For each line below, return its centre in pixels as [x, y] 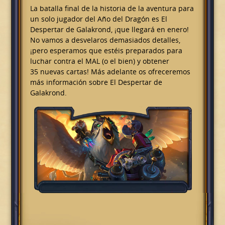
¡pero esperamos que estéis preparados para [106, 51]
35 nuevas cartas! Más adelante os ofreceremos [110, 72]
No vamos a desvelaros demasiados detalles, [105, 40]
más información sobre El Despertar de [96, 82]
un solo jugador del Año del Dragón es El [98, 19]
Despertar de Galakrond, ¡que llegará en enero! [109, 30]
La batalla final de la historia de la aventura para [112, 9]
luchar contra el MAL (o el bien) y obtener [99, 61]
